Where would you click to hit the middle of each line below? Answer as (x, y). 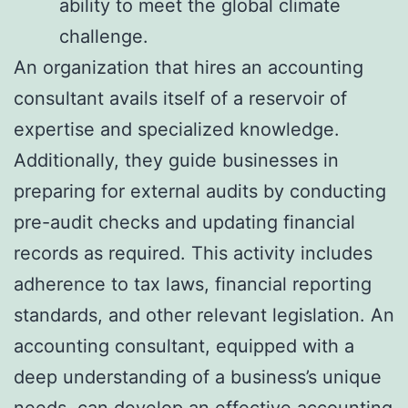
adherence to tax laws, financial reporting (193, 285)
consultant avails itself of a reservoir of (180, 99)
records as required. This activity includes (193, 254)
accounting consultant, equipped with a (184, 347)
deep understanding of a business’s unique (198, 377)
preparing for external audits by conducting (200, 192)
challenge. (104, 37)
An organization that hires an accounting (189, 68)
